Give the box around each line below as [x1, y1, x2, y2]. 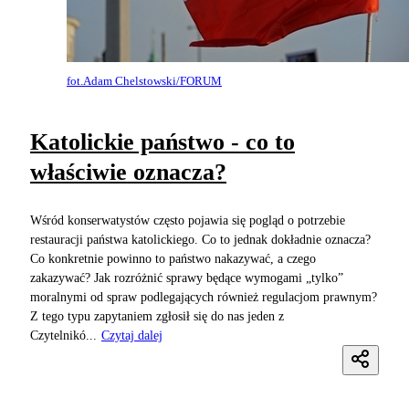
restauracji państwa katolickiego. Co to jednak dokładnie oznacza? [30, 232, 371, 246]
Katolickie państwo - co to [30, 129, 295, 156]
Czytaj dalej [101, 328, 163, 342]
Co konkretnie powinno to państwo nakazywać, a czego [30, 251, 316, 266]
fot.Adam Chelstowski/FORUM [67, 73, 222, 88]
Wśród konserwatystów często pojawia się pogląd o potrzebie [30, 213, 345, 227]
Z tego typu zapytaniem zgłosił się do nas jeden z [30, 309, 284, 323]
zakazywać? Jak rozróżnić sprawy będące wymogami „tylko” [30, 270, 343, 285]
